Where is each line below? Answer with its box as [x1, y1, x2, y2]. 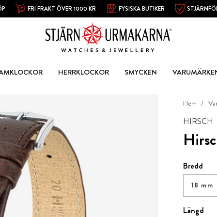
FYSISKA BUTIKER [118, 4, 165, 13]
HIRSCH [183, 116, 213, 127]
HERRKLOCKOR [58, 66, 109, 77]
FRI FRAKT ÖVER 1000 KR [28, 4, 96, 13]
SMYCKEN [124, 66, 157, 77]
